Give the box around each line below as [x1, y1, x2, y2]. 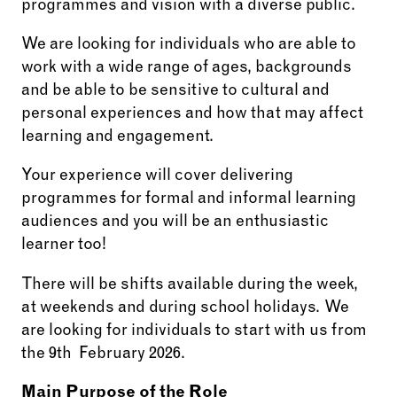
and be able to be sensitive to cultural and [21, 83, 330, 100]
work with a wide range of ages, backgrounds [21, 60, 352, 77]
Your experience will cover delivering [21, 168, 293, 185]
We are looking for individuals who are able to [21, 37, 356, 54]
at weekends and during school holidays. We [21, 300, 349, 316]
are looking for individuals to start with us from [21, 323, 367, 339]
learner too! [21, 237, 106, 254]
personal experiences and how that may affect [21, 106, 363, 123]
